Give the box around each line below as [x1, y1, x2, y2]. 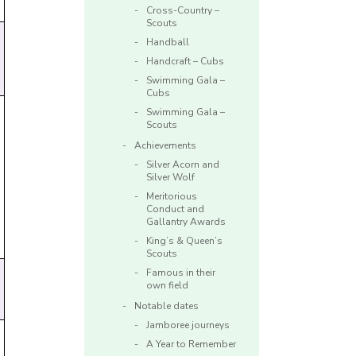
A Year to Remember [146, 338, 236, 351]
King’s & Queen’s [146, 234, 222, 248]
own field [146, 279, 188, 292]
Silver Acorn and [146, 158, 219, 172]
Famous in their [146, 266, 215, 280]
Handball [146, 36, 189, 49]
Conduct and [146, 203, 204, 216]
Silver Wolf [146, 171, 195, 184]
